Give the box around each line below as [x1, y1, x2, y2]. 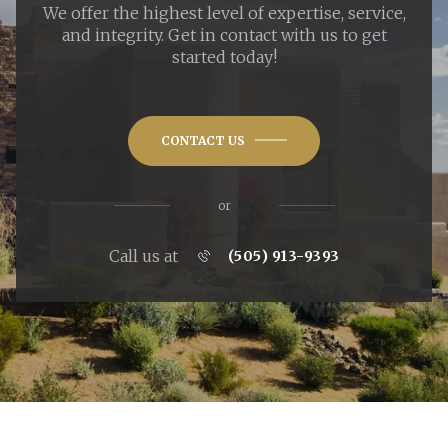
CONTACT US [161, 132, 245, 148]
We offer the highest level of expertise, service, [42, 2, 406, 23]
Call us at [108, 245, 178, 266]
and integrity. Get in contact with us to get [61, 24, 387, 45]
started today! [171, 46, 277, 67]
